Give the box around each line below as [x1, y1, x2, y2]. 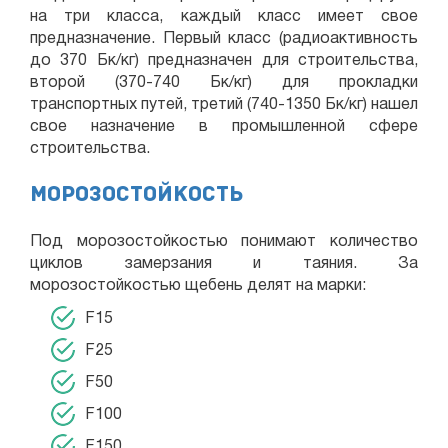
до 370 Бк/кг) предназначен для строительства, [30, 54, 418, 68]
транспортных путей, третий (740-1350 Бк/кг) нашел [30, 98, 418, 112]
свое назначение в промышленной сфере [30, 120, 418, 134]
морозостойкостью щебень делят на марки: [30, 279, 366, 293]
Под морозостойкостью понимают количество [30, 235, 418, 249]
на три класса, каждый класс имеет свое [30, 10, 418, 24]
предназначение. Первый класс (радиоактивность [30, 32, 418, 46]
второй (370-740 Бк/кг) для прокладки [30, 76, 418, 90]
